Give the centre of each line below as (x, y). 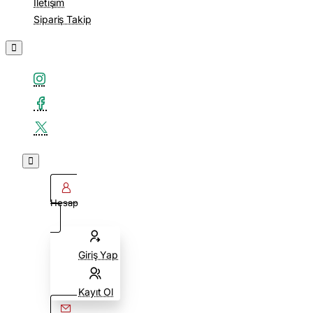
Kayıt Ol (96, 292)
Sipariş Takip (63, 19)
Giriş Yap (99, 255)
